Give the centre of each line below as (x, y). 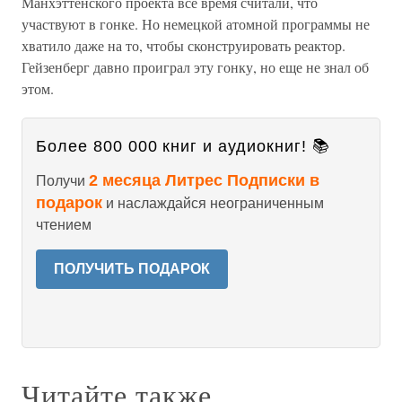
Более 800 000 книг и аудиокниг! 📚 (183, 146)
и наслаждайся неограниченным (213, 203)
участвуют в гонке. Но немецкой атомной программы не (196, 24)
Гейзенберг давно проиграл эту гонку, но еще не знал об (195, 67)
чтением (64, 225)
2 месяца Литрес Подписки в (204, 180)
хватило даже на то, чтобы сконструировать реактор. (184, 45)
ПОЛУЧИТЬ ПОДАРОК (132, 269)
